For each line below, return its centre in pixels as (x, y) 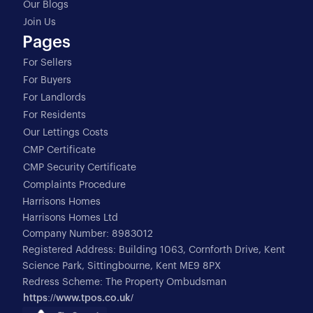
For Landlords (54, 98)
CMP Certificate (59, 151)
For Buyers (47, 81)
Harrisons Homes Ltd (70, 218)
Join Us (39, 23)
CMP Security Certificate (80, 168)
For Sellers (48, 63)
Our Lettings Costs (66, 133)
